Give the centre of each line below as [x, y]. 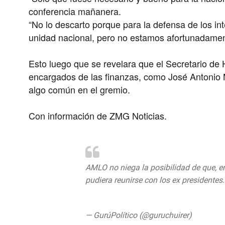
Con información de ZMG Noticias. [99, 116]
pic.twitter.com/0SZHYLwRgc [137, 193]
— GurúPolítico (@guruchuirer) [139, 215]
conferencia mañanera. [75, 11]
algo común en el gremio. [80, 90]
